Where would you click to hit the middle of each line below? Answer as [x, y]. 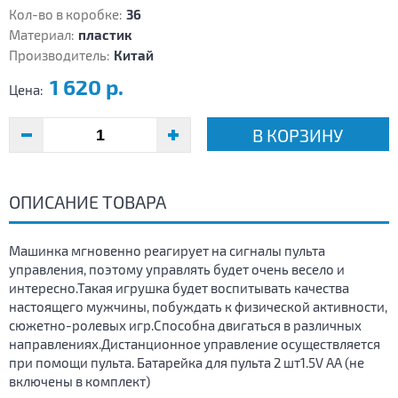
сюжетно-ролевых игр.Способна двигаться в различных [185, 326]
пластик [105, 35]
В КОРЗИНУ [298, 135]
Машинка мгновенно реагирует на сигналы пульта [167, 251]
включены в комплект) [80, 382]
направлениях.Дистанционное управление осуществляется [195, 344]
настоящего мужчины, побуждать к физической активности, [198, 307]
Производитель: [60, 56]
